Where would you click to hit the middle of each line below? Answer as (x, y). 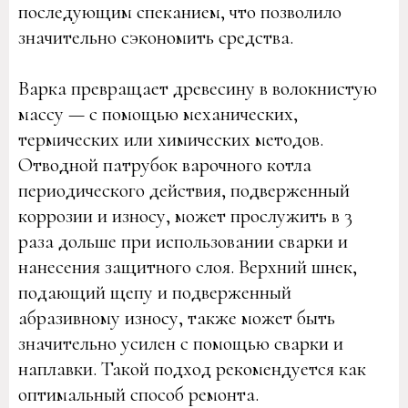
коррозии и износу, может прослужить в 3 (185, 216)
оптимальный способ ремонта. (138, 394)
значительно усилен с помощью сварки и (181, 343)
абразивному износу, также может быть (177, 318)
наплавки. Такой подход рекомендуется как (192, 369)
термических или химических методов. (171, 139)
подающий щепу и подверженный (155, 292)
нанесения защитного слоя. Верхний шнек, (188, 267)
